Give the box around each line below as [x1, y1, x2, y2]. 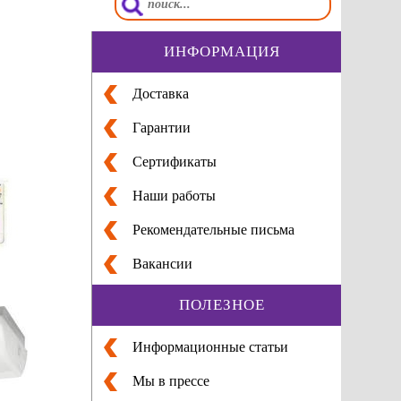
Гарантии [132, 119, 191, 135]
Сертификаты [132, 153, 217, 169]
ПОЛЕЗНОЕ [178, 295, 265, 313]
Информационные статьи [132, 338, 288, 354]
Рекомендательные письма [132, 221, 294, 237]
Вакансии [132, 255, 192, 271]
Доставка [132, 85, 189, 101]
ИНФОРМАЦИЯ [163, 42, 280, 60]
